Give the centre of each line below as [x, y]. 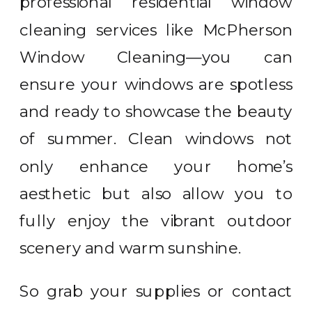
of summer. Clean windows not [156, 139]
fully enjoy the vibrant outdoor [156, 221]
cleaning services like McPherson [156, 30]
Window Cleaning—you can [156, 57]
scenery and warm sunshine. [130, 248]
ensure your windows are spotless [156, 84]
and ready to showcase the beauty [156, 111]
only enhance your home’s [156, 166]
